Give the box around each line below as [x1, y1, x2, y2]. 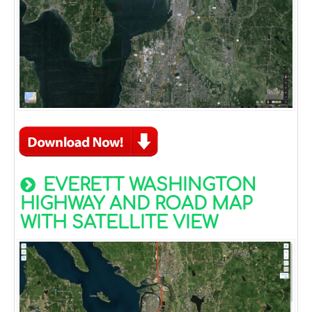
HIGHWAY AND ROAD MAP [20, 194, 252, 214]
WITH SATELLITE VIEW [20, 213, 218, 233]
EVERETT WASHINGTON [38, 175, 256, 196]
